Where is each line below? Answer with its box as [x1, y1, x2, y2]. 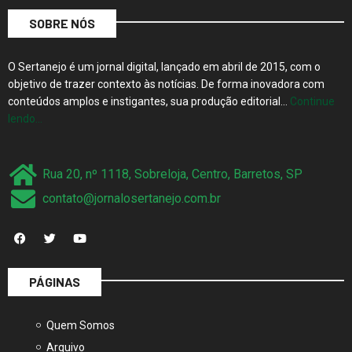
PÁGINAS [29, 254, 80, 269]
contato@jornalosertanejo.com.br [42, 171, 221, 187]
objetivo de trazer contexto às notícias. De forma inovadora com [8, 57, 324, 71]
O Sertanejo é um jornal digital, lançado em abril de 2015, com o [8, 40, 321, 53]
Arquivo [46, 321, 85, 334]
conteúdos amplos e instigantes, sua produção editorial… [8, 75, 290, 88]
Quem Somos [46, 299, 115, 312]
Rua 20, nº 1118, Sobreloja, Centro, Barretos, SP [42, 147, 302, 163]
